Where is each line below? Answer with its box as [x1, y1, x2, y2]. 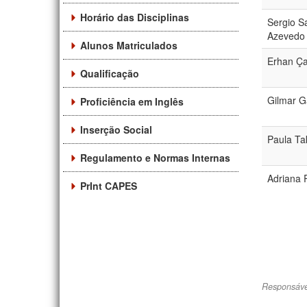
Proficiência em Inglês [80, 94, 184, 108]
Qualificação [80, 66, 139, 80]
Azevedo [267, 28, 305, 42]
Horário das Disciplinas [80, 10, 189, 24]
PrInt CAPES [80, 178, 137, 193]
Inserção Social [80, 122, 152, 136]
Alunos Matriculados [80, 38, 177, 52]
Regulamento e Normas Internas [80, 150, 230, 164]
